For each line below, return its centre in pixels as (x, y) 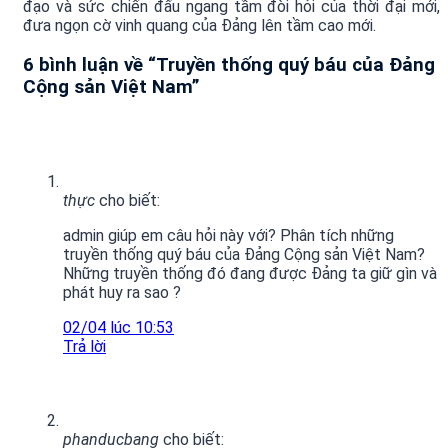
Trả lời (84, 346)
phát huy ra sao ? (122, 292)
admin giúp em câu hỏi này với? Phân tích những (228, 235)
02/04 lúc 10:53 (118, 327)
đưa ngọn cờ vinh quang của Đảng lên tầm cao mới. (199, 26)
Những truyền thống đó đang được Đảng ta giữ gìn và (250, 273)
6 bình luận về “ (89, 64)
